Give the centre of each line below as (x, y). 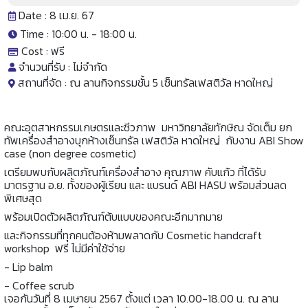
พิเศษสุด (23, 198)
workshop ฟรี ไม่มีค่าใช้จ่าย (65, 249)
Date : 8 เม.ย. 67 (55, 15)
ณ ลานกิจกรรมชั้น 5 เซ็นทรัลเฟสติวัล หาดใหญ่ (171, 83)
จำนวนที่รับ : (44, 67)
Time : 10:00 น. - (58, 34)
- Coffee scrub (39, 286)
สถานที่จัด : (42, 83)
